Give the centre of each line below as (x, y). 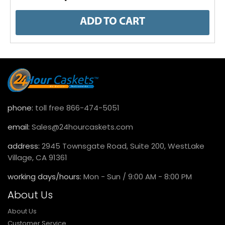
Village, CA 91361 (37, 157)
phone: (20, 107)
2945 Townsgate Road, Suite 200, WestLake (123, 146)
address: (25, 146)
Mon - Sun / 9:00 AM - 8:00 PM (138, 176)
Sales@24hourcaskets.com (81, 127)
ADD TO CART (113, 22)
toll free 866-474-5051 (76, 107)
